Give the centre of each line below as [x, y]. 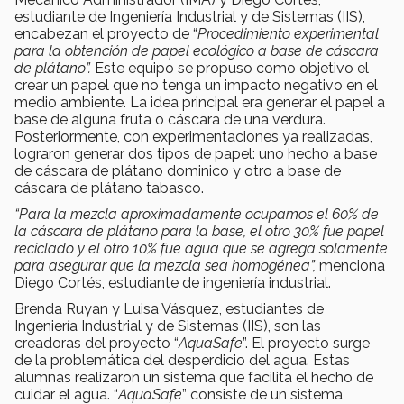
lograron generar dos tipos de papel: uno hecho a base [196, 153]
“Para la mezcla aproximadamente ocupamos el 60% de [197, 214]
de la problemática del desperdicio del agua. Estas [182, 360]
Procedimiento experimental [288, 33]
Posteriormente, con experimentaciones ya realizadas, [193, 136]
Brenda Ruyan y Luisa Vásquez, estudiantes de [169, 308]
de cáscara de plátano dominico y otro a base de [178, 170]
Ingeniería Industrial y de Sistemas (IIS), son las [168, 326]
